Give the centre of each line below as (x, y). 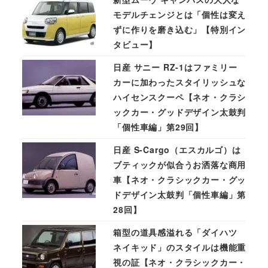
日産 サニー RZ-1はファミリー (175, 67)
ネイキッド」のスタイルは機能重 (180, 247)
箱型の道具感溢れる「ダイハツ (175, 232)
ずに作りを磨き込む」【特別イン (180, 30)
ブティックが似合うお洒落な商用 (180, 165)
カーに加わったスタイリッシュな (180, 82)
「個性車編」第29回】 (158, 127)
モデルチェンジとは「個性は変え (180, 15)
